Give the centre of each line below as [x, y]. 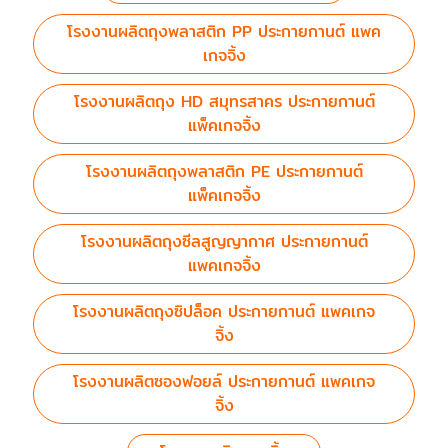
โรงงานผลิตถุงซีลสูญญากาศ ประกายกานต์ [224, 241]
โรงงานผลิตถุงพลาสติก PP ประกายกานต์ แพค [224, 31]
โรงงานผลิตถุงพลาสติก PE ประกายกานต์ [224, 171]
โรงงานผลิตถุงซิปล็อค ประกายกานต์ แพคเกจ [224, 311]
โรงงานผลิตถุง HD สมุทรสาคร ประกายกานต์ [224, 101]
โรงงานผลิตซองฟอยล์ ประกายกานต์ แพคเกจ [224, 381]
